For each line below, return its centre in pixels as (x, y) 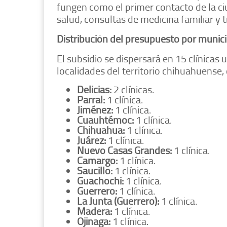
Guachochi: (100, 181)
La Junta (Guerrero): (118, 201)
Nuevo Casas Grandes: (124, 150)
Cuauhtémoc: (105, 120)
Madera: (94, 211)
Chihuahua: (101, 130)
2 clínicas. (134, 89)
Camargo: (97, 160)
